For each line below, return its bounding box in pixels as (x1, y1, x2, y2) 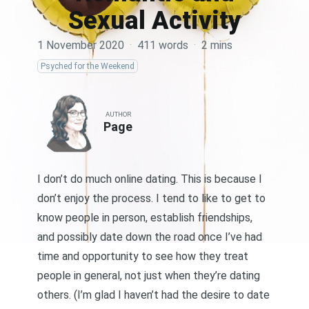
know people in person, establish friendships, (37, 211, 252, 224)
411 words (137, 39, 188, 52)
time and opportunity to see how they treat (37, 250, 248, 263)
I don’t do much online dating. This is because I (37, 172, 262, 186)
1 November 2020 (37, 39, 124, 52)
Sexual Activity (68, 6, 241, 35)
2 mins (201, 39, 232, 52)
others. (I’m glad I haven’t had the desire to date (37, 288, 270, 301)
